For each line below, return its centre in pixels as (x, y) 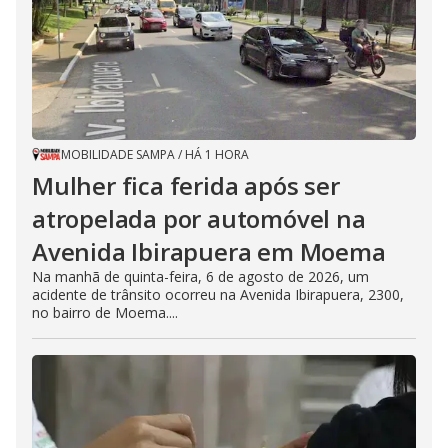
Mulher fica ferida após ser (186, 185)
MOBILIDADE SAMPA (118, 154)
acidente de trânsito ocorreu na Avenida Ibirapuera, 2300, (218, 294)
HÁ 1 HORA (217, 154)
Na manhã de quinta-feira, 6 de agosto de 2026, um (200, 276)
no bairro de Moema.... (105, 312)
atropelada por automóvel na (199, 218)
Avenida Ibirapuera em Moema (209, 251)
